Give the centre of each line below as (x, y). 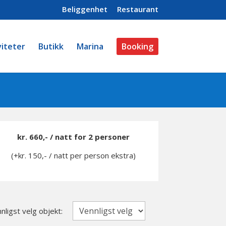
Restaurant (137, 9)
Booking (137, 46)
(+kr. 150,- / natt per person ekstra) (73, 155)
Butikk (51, 46)
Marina (90, 46)
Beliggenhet (84, 9)
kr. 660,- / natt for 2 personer (73, 136)
